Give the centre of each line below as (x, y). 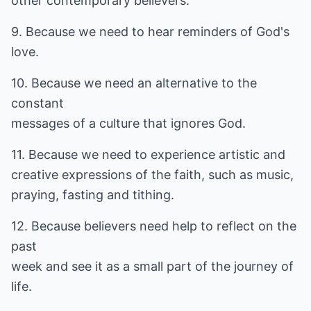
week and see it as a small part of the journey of (152, 266)
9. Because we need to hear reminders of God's (150, 32)
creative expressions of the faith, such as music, (152, 175)
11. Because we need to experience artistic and (148, 154)
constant (37, 103)
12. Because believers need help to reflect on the (154, 226)
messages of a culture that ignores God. (128, 123)
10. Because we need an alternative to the (134, 83)
